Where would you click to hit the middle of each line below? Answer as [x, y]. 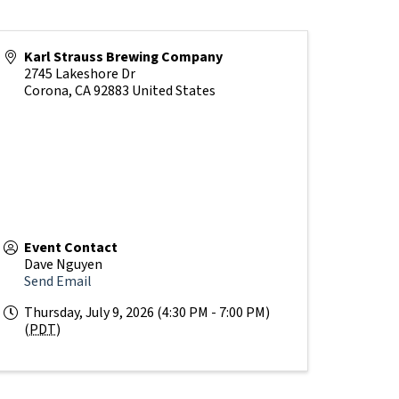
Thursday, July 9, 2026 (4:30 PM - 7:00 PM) [147, 313]
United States [174, 91]
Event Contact [71, 248]
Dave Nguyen [63, 265]
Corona [46, 91]
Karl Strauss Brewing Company [123, 57]
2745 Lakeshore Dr [80, 74]
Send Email [58, 282]
